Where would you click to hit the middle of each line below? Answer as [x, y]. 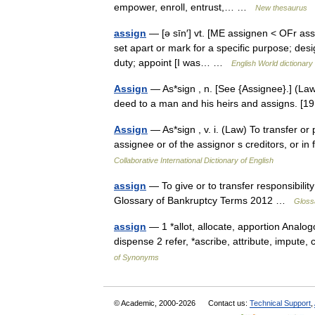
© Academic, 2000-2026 [156, 303]
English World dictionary [272, 63]
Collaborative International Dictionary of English [194, 160]
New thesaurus [281, 8]
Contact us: [229, 303]
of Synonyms [136, 257]
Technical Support [280, 303]
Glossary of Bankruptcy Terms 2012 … [204, 200]
